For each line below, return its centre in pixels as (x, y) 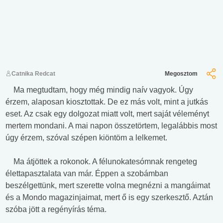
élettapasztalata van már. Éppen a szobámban (87, 174)
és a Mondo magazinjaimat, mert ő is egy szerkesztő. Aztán (109, 198)
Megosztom (181, 74)
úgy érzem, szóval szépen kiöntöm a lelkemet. (87, 138)
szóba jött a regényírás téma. (57, 210)
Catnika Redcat (33, 74)
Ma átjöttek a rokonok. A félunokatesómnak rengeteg (101, 162)
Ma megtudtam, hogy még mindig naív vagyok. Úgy (99, 90)
